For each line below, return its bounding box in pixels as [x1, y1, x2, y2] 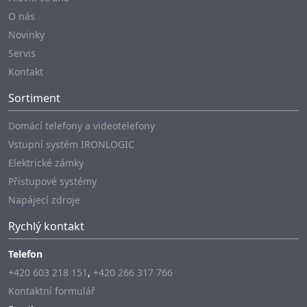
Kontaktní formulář [8, 284, 95, 298]
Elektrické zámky [8, 156, 84, 170]
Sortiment [8, 90, 60, 106]
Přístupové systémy [8, 175, 97, 188]
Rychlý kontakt [8, 219, 84, 234]
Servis [8, 47, 36, 60]
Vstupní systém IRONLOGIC [8, 138, 134, 151]
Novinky [8, 28, 45, 42]
